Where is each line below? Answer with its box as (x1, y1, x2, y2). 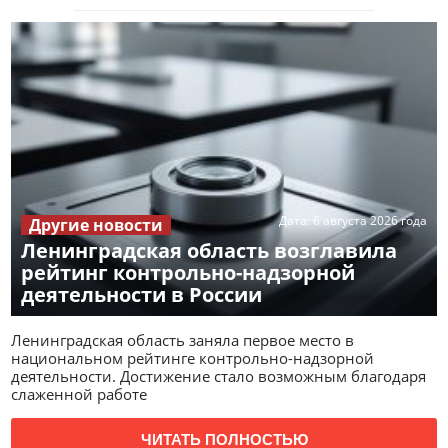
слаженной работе (11, 384, 148, 405)
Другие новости (29, 214, 164, 237)
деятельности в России (21, 281, 263, 309)
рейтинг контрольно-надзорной (21, 259, 356, 287)
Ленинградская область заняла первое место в (11, 330, 355, 351)
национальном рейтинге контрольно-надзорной (11, 348, 375, 369)
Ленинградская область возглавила (21, 237, 398, 265)
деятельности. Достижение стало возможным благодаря (11, 366, 427, 387)
